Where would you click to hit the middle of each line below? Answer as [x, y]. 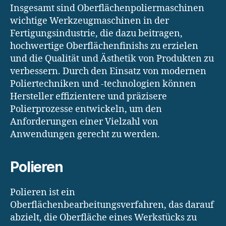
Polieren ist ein [43, 192]
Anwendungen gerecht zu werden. [85, 134]
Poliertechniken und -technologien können [103, 84]
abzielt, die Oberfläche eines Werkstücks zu [103, 217]
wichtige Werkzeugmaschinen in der [90, 21]
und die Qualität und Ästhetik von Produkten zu [112, 59]
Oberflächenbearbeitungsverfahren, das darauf [112, 205]
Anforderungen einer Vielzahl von [84, 122]
